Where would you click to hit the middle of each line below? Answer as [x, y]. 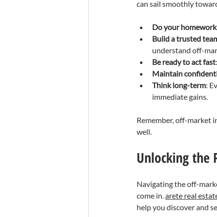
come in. [151, 195]
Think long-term [179, 85]
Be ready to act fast [184, 62]
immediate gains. [180, 96]
